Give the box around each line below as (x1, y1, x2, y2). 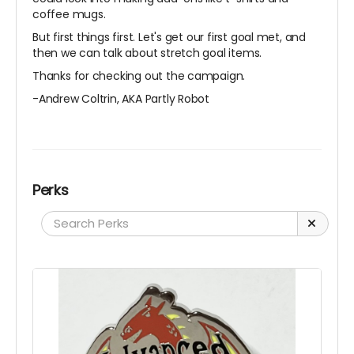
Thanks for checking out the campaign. (32, 67, 246, 84)
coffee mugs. (32, 6, 106, 22)
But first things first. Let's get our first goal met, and (32, 28, 307, 45)
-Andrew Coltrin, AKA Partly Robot (32, 90, 210, 107)
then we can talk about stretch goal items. (32, 44, 262, 61)
